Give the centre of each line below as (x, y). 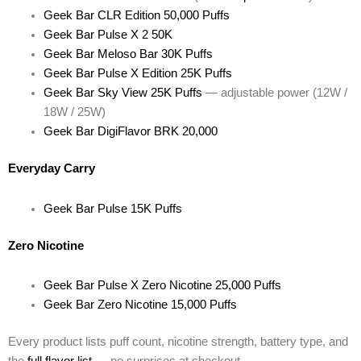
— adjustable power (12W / (274, 93)
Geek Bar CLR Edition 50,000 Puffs (136, 16)
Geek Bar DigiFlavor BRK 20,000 (130, 132)
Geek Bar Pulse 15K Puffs (112, 208)
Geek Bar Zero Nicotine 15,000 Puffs (140, 305)
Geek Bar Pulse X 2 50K (108, 35)
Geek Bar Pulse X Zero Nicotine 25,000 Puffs (162, 286)
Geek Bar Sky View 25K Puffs (122, 93)
